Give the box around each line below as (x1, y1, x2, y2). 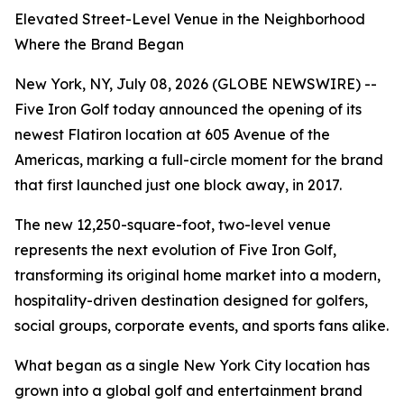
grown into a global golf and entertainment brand (14, 381, 363, 399)
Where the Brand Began (14, 35, 184, 53)
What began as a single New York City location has (14, 356, 370, 374)
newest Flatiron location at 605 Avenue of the (14, 125, 330, 143)
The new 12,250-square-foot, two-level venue (14, 216, 331, 234)
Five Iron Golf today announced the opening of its (14, 100, 362, 118)
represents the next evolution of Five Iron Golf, (14, 241, 336, 259)
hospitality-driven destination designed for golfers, (14, 291, 368, 309)
